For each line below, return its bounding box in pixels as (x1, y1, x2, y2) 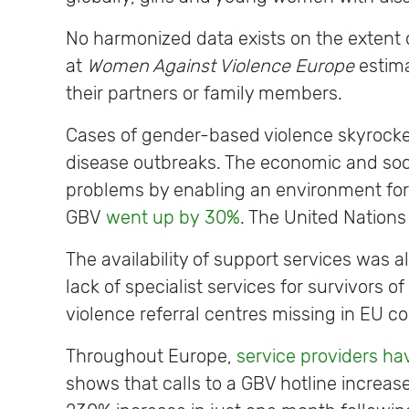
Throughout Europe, (66, 345, 236, 367)
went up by (106, 206, 204, 228)
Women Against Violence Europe (87, 55, 354, 77)
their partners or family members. (66, 82, 347, 104)
